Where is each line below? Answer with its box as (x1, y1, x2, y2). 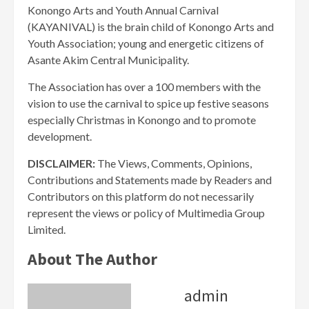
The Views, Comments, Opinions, (97, 157, 252, 170)
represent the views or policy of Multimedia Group (28, 206, 265, 220)
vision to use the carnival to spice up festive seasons (28, 97, 269, 110)
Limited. (28, 223, 66, 237)
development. (28, 130, 92, 143)
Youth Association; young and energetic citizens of (28, 37, 264, 50)
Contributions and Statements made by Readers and (28, 173, 272, 187)
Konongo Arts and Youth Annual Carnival (28, 3, 219, 17)
